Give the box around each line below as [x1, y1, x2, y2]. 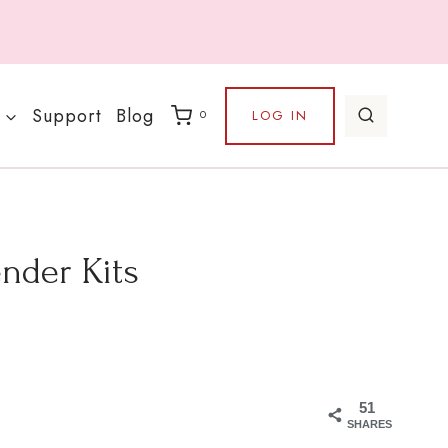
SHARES [346, 418, 392, 431]
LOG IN [251, 105, 308, 125]
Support [31, 102, 102, 129]
